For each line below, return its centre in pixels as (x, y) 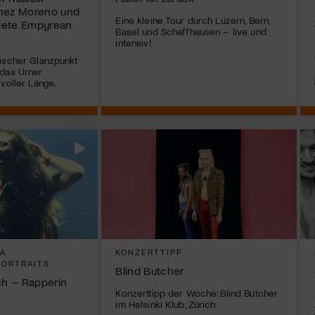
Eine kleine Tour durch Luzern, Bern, (193, 20)
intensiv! (133, 42)
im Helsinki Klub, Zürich (166, 304)
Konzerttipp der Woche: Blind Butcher (197, 293)
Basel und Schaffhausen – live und (191, 31)
